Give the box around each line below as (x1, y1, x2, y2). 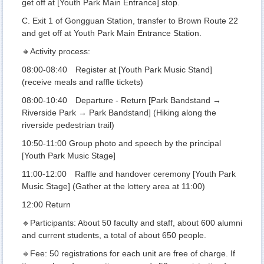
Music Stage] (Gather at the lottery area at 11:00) (22, 181, 205, 192)
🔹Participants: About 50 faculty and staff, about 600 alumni (22, 218, 242, 228)
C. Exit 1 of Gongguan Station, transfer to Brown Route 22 (22, 16, 238, 26)
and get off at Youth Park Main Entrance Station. (22, 28, 202, 38)
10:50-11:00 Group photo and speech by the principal (22, 138, 221, 148)
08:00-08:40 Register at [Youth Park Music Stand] (22, 65, 212, 75)
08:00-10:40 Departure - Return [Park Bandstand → (22, 95, 221, 105)
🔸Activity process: (22, 47, 90, 57)
